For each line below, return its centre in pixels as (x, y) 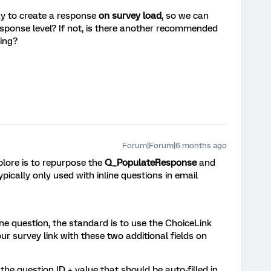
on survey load (130, 16)
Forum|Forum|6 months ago (175, 145)
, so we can (185, 16)
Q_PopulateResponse (151, 163)
